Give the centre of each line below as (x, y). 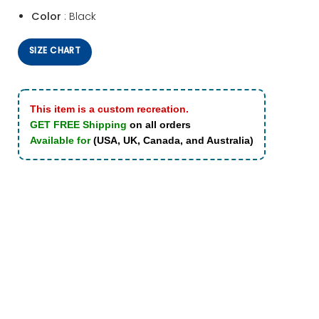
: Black (78, 17)
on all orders (160, 124)
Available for (62, 140)
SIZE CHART (55, 50)
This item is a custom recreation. (109, 109)
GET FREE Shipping (78, 124)
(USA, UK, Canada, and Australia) (173, 140)
